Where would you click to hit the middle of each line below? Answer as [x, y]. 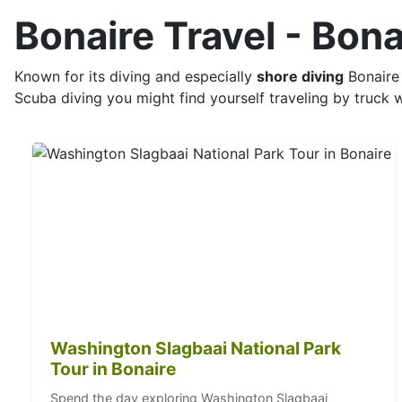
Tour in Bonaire [113, 369]
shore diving [300, 77]
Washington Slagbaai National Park [196, 349]
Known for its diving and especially [135, 77]
